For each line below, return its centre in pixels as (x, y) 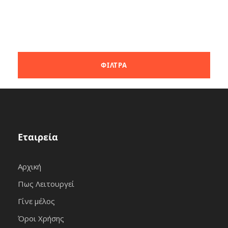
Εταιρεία (38, 137)
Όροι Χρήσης (41, 218)
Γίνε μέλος (36, 201)
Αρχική (30, 166)
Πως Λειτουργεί (46, 183)
